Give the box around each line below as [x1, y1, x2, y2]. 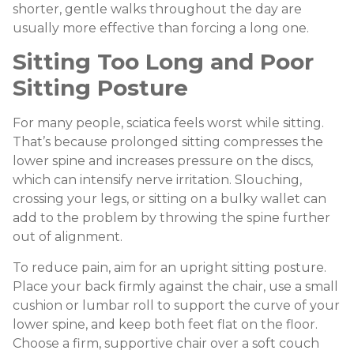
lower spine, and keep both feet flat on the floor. [13, 316, 318, 332]
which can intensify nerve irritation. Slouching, [13, 172, 302, 188]
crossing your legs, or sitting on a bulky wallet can [13, 191, 326, 207]
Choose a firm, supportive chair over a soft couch [13, 335, 319, 351]
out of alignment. [13, 229, 122, 245]
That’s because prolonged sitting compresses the [13, 134, 323, 150]
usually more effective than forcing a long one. [13, 20, 309, 36]
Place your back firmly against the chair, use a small [13, 278, 338, 294]
